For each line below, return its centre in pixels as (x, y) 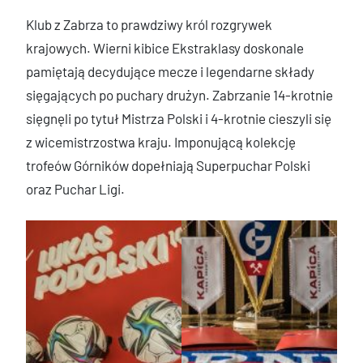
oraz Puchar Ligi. (75, 189)
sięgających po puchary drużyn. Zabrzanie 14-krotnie (179, 95)
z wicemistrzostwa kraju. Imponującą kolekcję (161, 142)
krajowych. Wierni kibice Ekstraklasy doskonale (165, 48)
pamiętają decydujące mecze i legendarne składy (170, 72)
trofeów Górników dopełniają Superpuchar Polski (168, 166)
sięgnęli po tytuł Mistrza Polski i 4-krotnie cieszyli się (179, 119)
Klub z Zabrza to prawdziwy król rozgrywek (149, 25)
